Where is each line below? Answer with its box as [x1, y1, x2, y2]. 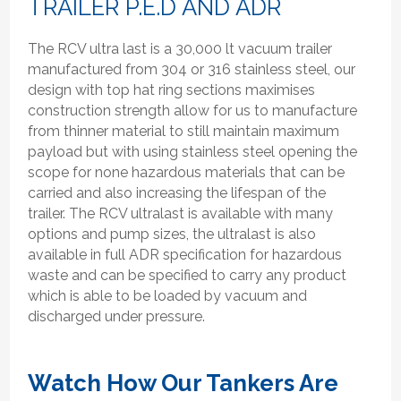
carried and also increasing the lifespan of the [28, 183, 327, 201]
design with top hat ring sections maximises [28, 81, 316, 98]
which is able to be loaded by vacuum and [28, 286, 308, 304]
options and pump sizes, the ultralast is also [28, 225, 317, 243]
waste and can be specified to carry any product [28, 266, 347, 284]
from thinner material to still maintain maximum [28, 122, 340, 140]
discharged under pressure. [28, 307, 206, 325]
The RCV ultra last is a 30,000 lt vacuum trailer [28, 39, 333, 57]
